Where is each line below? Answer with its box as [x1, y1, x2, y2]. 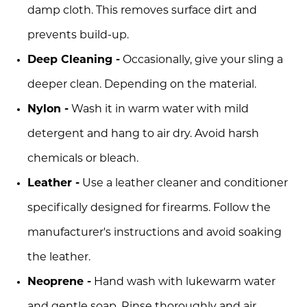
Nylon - [27, 103, 69, 115]
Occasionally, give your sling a [120, 54, 283, 66]
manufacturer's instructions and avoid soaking [27, 227, 282, 238]
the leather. [27, 251, 90, 263]
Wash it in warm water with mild [69, 103, 249, 115]
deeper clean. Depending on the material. [27, 79, 256, 90]
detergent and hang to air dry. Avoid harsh [27, 128, 259, 140]
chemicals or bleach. [27, 153, 138, 164]
